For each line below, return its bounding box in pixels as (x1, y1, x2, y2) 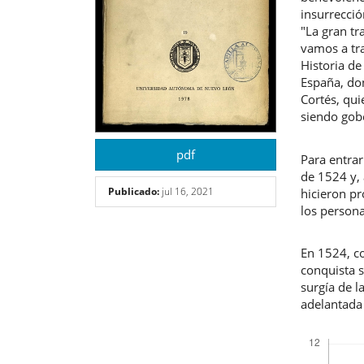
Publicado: (108, 184, 159, 199)
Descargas (310, 324, 352, 337)
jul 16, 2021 (159, 184, 214, 199)
